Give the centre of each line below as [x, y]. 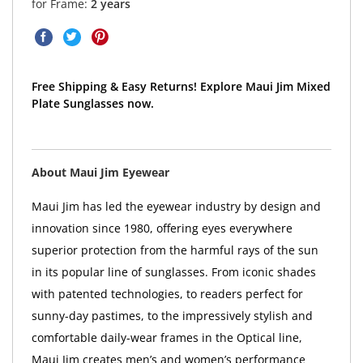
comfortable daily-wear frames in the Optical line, [167, 337]
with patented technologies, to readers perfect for [167, 293]
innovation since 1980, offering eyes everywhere [162, 228]
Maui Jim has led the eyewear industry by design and [176, 206]
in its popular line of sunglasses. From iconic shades [173, 271]
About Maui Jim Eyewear [100, 172]
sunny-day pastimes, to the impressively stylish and [172, 315]
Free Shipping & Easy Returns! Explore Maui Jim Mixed [181, 86]
